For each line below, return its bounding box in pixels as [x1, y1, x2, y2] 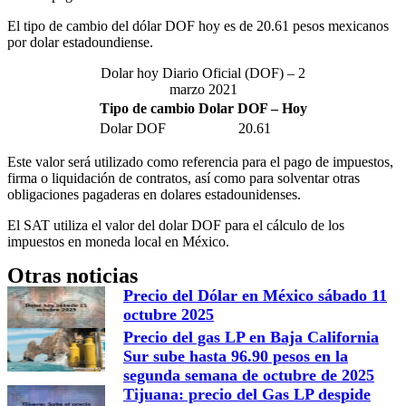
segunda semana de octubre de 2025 [123, 365, 374, 384]
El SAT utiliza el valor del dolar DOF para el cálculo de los [7, 217, 344, 233]
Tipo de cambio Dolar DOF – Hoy [99, 100, 307, 116]
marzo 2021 [169, 81, 237, 97]
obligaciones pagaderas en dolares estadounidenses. [7, 186, 301, 202]
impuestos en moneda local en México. [7, 233, 229, 249]
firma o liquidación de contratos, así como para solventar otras [7, 169, 360, 186]
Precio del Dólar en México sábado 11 [123, 285, 387, 304]
